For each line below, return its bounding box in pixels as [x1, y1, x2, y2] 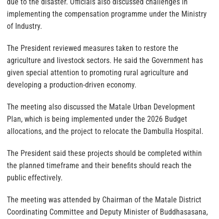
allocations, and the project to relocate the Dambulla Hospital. [7, 126, 203, 136]
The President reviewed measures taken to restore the [7, 43, 178, 53]
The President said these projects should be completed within [7, 148, 202, 158]
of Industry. [7, 21, 42, 31]
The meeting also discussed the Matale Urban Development [7, 102, 195, 111]
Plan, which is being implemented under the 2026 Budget [7, 114, 187, 124]
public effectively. [7, 173, 63, 182]
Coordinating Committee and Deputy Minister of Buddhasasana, [7, 207, 208, 217]
